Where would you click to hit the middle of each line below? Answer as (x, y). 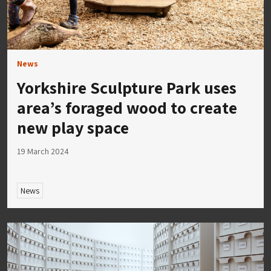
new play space (73, 128)
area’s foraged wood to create (127, 108)
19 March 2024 (43, 152)
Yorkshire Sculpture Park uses (127, 88)
